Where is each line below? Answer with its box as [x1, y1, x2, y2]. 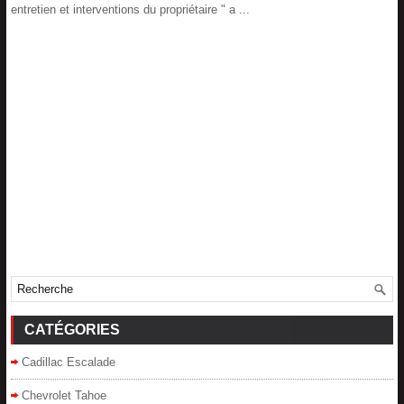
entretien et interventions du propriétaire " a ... [11, 3, 250, 16]
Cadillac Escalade [22, 355, 115, 369]
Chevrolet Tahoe [22, 389, 106, 402]
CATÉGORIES [24, 322, 120, 337]
